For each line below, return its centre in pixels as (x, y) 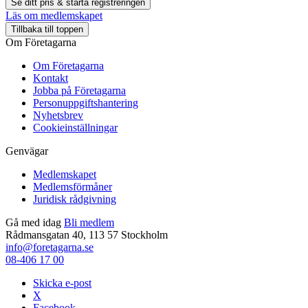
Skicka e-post (62, 283)
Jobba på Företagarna (79, 90)
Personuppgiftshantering (86, 102)
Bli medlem (89, 222)
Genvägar (27, 151)
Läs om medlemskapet (54, 15)
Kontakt (51, 78)
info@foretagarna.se (49, 247)
